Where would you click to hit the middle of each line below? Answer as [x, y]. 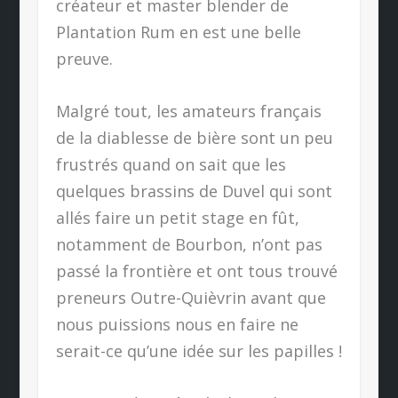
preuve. [84, 59]
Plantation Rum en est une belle [178, 32]
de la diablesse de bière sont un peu [194, 138]
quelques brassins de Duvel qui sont [194, 191]
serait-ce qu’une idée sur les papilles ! [199, 351]
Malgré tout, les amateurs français [188, 111]
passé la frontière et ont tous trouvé [196, 271]
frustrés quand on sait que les [171, 165]
